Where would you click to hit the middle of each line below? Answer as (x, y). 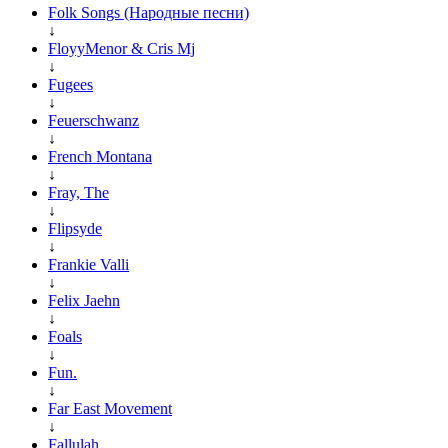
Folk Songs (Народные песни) (148, 12)
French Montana (100, 156)
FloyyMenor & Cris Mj (121, 48)
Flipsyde (75, 228)
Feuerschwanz (93, 120)
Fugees (70, 84)
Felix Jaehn (84, 300)
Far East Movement (110, 408)
